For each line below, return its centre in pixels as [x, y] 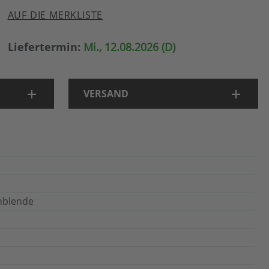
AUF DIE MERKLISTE [55, 15]
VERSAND [106, 94]
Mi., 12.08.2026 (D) [129, 47]
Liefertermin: [44, 47]
